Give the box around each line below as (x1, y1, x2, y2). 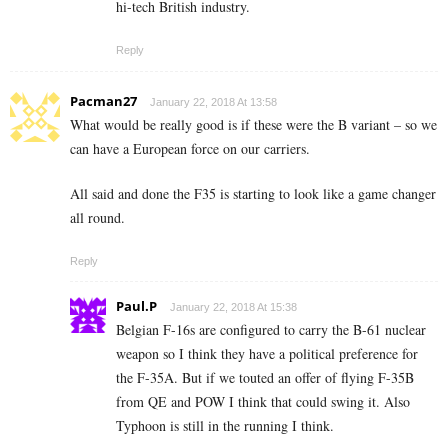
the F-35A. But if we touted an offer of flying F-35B (116, 368, 414, 388)
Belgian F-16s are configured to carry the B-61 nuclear (116, 320, 426, 340)
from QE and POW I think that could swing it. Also (116, 392, 410, 412)
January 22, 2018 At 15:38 (170, 301, 297, 314)
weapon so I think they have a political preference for (116, 344, 418, 364)
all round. (70, 208, 125, 228)
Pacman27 (70, 92, 137, 111)
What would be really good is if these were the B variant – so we (70, 115, 437, 135)
